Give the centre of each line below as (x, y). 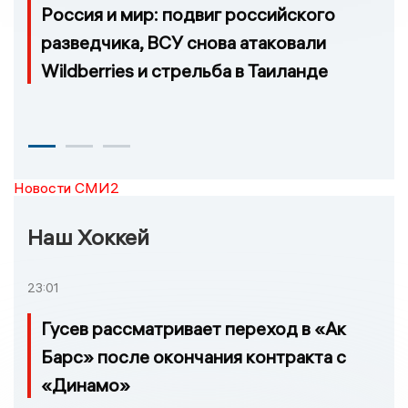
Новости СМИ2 (66, 188)
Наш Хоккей (88, 237)
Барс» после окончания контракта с (194, 357)
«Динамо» (86, 385)
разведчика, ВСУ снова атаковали (184, 43)
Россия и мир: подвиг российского (188, 15)
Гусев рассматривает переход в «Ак (194, 329)
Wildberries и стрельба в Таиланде (184, 71)
